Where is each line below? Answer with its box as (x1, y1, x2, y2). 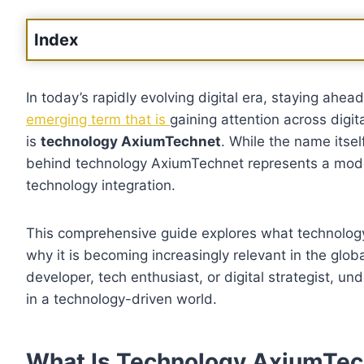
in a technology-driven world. (26, 291, 217, 308)
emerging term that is (26, 111, 170, 128)
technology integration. (26, 177, 175, 194)
